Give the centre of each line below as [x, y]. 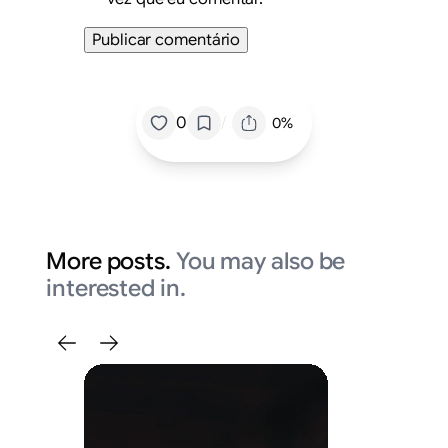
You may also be [260, 262]
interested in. [116, 289]
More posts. [111, 262]
